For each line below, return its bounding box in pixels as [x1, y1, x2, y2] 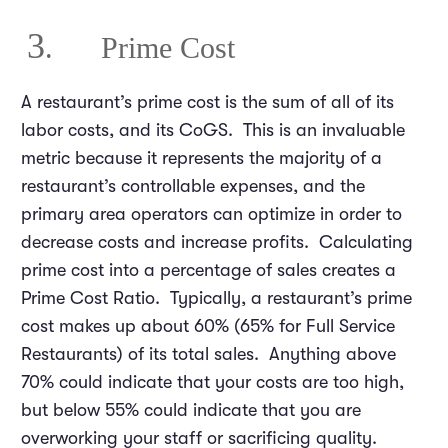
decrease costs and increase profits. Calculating [21, 232, 413, 253]
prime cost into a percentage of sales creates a [21, 260, 396, 281]
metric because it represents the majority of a [21, 148, 382, 169]
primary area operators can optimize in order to [21, 204, 402, 225]
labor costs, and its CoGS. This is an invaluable [21, 120, 405, 141]
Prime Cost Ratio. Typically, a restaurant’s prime [21, 288, 412, 309]
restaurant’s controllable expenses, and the [21, 176, 365, 197]
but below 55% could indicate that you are [21, 400, 361, 421]
